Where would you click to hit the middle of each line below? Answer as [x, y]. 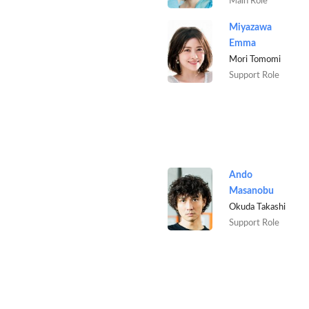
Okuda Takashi [257, 207]
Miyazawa [250, 28]
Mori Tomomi [255, 59]
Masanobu [251, 191]
